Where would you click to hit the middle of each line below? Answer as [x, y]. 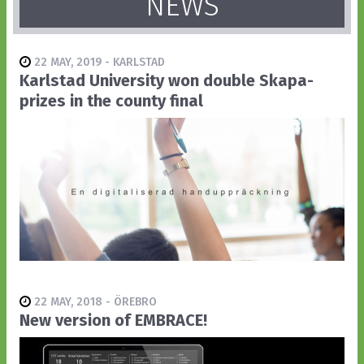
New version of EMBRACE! [113, 320]
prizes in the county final [111, 100]
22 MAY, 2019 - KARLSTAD [98, 62]
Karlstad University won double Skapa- [167, 80]
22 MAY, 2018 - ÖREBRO [94, 301]
